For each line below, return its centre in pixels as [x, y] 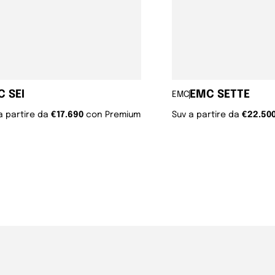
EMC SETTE [220, 94]
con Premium [113, 114]
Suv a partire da [207, 114]
